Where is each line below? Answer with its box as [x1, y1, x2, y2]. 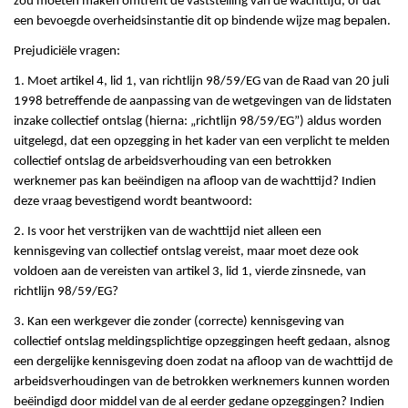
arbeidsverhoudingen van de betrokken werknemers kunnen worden [14, 375, 390, 390]
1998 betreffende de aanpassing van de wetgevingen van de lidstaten [14, 95, 392, 109]
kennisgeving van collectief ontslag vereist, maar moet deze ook [14, 245, 359, 260]
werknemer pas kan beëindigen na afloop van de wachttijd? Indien [14, 175, 376, 189]
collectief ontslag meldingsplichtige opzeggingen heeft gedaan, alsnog [14, 335, 390, 350]
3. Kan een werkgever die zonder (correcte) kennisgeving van [14, 315, 344, 330]
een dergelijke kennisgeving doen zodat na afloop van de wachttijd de [14, 355, 393, 370]
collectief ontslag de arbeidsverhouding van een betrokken [14, 155, 331, 169]
